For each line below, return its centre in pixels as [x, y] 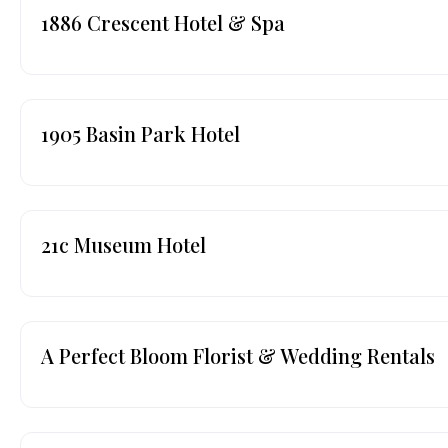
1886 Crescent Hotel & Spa [163, 22]
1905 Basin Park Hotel [140, 133]
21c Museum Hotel [123, 244]
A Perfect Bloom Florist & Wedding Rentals [238, 355]
